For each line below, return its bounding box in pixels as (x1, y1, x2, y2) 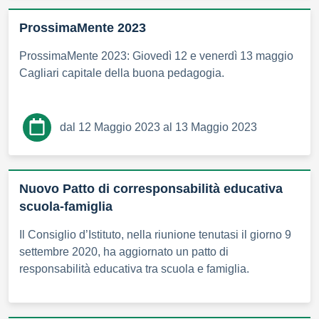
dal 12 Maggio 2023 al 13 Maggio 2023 (60, 120, 257, 133)
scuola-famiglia (19, 199, 113, 214)
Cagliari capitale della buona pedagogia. (19, 66, 224, 79)
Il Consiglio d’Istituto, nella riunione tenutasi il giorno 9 (19, 228, 291, 241)
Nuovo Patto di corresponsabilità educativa (19, 181, 283, 196)
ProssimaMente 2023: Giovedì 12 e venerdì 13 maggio (19, 49, 293, 62)
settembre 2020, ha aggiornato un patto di (19, 245, 229, 258)
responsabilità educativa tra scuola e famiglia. (19, 262, 249, 275)
